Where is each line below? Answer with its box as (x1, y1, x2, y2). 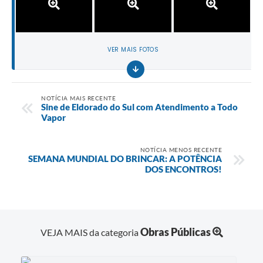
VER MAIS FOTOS (107, 45, 159, 55)
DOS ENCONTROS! (145, 163, 222, 174)
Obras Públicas (140, 225, 211, 239)
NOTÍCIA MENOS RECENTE (140, 146, 222, 153)
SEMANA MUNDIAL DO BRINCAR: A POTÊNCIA (28, 153, 222, 164)
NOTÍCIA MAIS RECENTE (41, 94, 116, 102)
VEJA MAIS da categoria (40, 227, 140, 238)
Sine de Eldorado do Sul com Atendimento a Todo (41, 101, 238, 112)
